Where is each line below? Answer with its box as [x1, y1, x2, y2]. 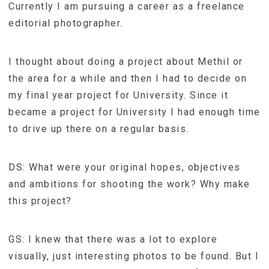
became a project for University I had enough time [8, 106, 261, 118]
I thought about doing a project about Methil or [8, 55, 243, 67]
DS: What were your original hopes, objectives [8, 161, 241, 173]
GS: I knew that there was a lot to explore [8, 233, 217, 245]
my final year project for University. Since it [8, 89, 228, 101]
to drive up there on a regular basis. [8, 122, 189, 134]
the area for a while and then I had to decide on [8, 72, 247, 84]
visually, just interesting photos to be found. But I [8, 250, 259, 262]
